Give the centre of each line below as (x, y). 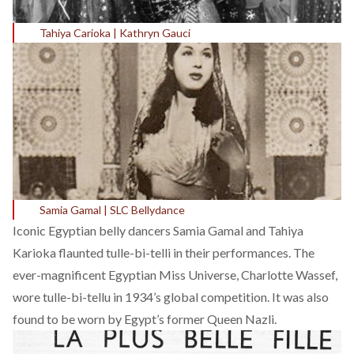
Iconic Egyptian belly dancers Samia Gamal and (140, 231)
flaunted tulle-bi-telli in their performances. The (185, 253)
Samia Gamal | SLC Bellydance (112, 210)
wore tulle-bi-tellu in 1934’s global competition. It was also (171, 297)
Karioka (34, 253)
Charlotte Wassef (288, 275)
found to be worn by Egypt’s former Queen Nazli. (145, 319)
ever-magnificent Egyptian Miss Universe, (127, 275)
